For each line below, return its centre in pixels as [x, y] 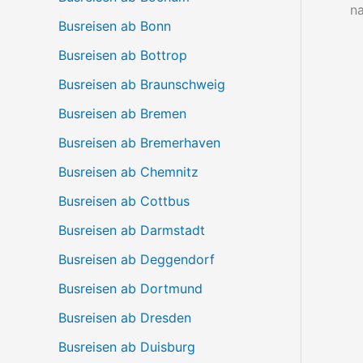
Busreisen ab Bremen [122, 113]
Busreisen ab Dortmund [130, 288]
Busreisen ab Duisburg [127, 347]
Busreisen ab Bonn [115, 26]
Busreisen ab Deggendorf [137, 259]
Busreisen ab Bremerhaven [139, 143]
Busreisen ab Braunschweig [142, 84]
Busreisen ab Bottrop [123, 55]
